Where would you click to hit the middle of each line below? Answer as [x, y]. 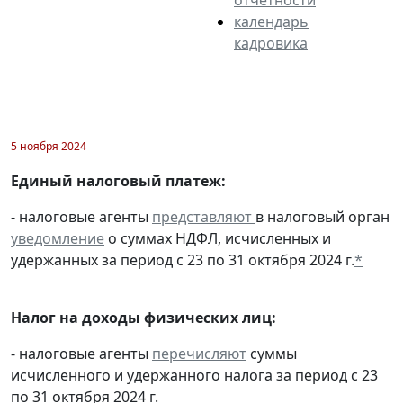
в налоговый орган [322, 216]
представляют [204, 216]
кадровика [271, 43]
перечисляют [199, 353]
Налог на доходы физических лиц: [143, 317]
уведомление [58, 238]
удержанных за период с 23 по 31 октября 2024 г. [183, 260]
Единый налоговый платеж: [118, 180]
